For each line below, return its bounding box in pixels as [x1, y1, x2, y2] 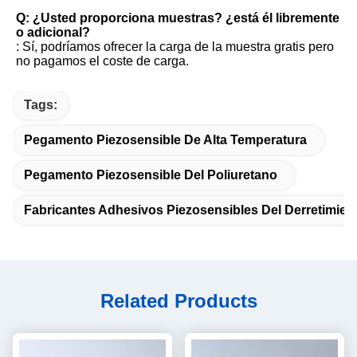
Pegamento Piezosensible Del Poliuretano [24, 167, 277, 182]
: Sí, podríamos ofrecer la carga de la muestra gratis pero [16, 39, 334, 53]
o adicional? [16, 25, 90, 39]
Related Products [100, 289, 257, 312]
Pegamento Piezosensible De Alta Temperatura [24, 132, 307, 147]
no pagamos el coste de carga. [16, 53, 189, 68]
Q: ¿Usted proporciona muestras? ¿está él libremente [16, 10, 339, 25]
